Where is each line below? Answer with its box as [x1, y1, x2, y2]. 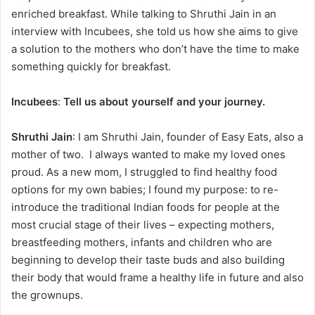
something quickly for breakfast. [11, 60, 171, 74]
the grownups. [11, 288, 83, 302]
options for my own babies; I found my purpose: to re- [11, 183, 278, 197]
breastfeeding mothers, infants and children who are [11, 236, 272, 250]
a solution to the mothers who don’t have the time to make [11, 42, 300, 56]
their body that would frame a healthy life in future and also [11, 271, 304, 285]
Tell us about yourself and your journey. [63, 95, 265, 109]
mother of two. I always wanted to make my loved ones [11, 148, 285, 162]
